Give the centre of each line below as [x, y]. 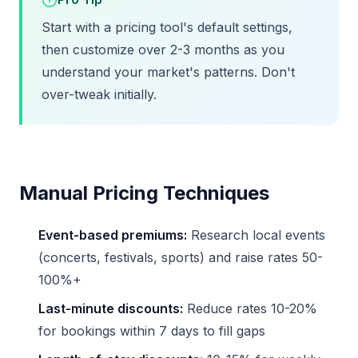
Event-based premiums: [113, 235]
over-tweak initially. [99, 95]
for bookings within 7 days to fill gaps [152, 331]
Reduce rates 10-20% [250, 309]
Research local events [256, 235]
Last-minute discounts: [111, 309]
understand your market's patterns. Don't [168, 72]
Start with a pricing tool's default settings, [167, 28]
